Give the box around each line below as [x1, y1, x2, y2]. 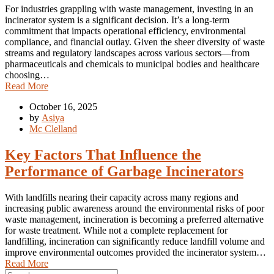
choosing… [5, 69, 50, 80]
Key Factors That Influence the [5, 146, 201, 163]
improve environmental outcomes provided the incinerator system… [5, 246, 266, 257]
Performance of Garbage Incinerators [5, 163, 243, 179]
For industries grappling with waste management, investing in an [5, 3, 253, 14]
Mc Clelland [29, 123, 77, 134]
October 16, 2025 [29, 101, 97, 112]
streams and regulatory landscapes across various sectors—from [5, 47, 250, 58]
